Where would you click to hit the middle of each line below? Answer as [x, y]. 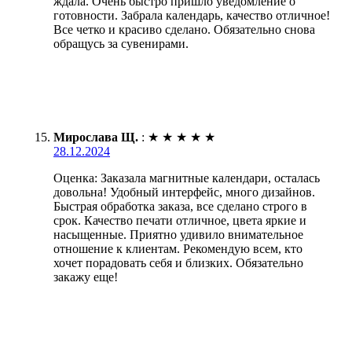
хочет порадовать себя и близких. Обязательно [178, 263]
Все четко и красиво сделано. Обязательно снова [184, 30]
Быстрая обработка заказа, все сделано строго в [180, 207]
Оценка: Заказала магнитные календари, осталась [187, 178]
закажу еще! [86, 277]
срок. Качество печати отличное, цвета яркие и [180, 221]
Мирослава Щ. [96, 137]
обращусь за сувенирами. [121, 44]
